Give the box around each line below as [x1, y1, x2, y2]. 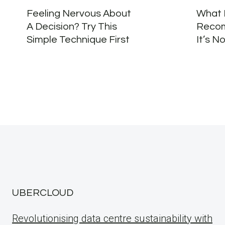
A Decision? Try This [26, 22, 117, 32]
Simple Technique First [26, 35, 130, 45]
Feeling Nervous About [26, 9, 131, 19]
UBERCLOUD [12, 188, 73, 198]
